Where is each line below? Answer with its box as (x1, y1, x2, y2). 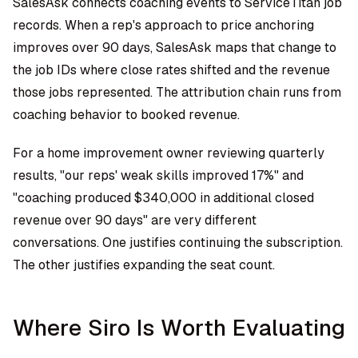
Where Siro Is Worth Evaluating (13, 313, 345, 342)
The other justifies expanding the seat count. (13, 257, 275, 273)
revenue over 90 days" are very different (13, 212, 257, 229)
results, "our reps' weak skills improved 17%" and (13, 167, 304, 184)
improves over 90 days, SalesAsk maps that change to (13, 39, 336, 56)
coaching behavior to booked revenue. (13, 106, 240, 123)
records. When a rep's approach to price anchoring (13, 17, 314, 34)
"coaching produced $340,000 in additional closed (13, 189, 314, 206)
